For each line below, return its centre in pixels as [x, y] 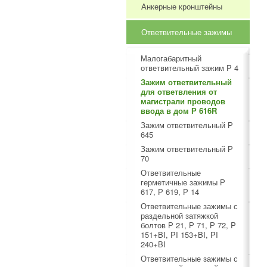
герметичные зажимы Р [183, 182]
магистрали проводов [183, 101]
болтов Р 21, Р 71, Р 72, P [188, 225]
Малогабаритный [171, 58]
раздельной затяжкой [179, 215]
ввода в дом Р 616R [179, 111]
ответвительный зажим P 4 [190, 68]
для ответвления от [179, 91]
